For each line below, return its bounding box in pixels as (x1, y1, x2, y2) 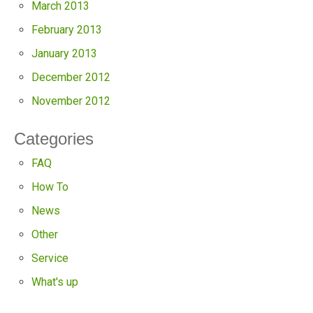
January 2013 (31, 47, 97, 61)
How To (31, 180, 68, 194)
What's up (31, 275, 78, 289)
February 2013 (31, 23, 102, 37)
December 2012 (31, 71, 110, 85)
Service (31, 252, 68, 265)
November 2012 (31, 94, 110, 108)
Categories (14, 129, 94, 149)
